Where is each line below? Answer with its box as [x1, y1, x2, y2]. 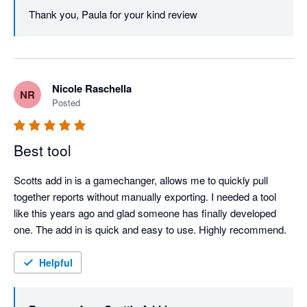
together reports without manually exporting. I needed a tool [14, 189, 276, 204]
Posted [52, 96, 80, 110]
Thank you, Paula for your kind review [29, 7, 197, 22]
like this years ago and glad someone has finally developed [14, 206, 276, 221]
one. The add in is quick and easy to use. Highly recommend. [14, 222, 286, 237]
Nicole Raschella [52, 81, 132, 97]
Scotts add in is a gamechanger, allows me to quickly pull [14, 173, 268, 188]
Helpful [39, 256, 73, 270]
